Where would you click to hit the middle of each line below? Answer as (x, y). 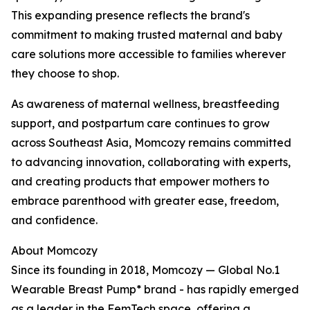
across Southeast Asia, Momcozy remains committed (151, 143)
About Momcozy (54, 250)
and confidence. (54, 220)
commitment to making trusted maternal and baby (147, 35)
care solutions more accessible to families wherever (148, 54)
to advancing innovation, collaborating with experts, (151, 162)
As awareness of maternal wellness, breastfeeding (145, 104)
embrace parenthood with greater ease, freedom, (145, 201)
